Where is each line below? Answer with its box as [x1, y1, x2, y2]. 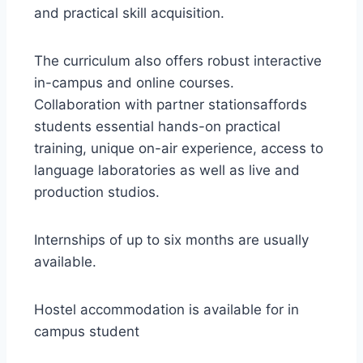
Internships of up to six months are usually [34, 232, 309, 248]
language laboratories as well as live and [34, 162, 300, 178]
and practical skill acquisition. [34, 5, 224, 21]
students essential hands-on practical [34, 118, 280, 135]
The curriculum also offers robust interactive [34, 53, 322, 69]
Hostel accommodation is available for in [34, 301, 299, 318]
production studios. [34, 184, 160, 200]
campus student [34, 323, 139, 340]
